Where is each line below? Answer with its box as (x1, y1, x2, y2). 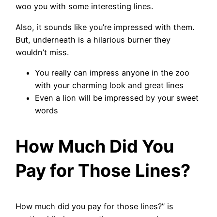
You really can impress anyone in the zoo (35, 67, 189, 77)
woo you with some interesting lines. (15, 1, 153, 12)
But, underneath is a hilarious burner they (15, 34, 170, 45)
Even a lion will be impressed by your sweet (35, 93, 199, 103)
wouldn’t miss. (15, 47, 71, 57)
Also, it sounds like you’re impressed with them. (15, 22, 194, 32)
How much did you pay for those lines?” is (15, 201, 173, 211)
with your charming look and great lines (35, 80, 184, 90)
